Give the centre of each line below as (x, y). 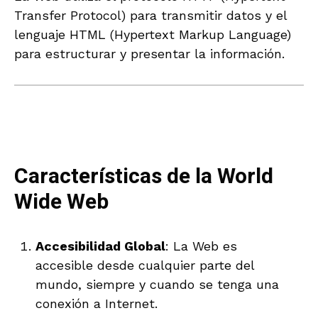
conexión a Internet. (97, 303)
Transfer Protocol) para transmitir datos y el (150, 15)
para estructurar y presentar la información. (149, 53)
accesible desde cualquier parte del (145, 265)
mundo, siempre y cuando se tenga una (157, 284)
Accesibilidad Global (100, 246)
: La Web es (201, 246)
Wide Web (61, 202)
